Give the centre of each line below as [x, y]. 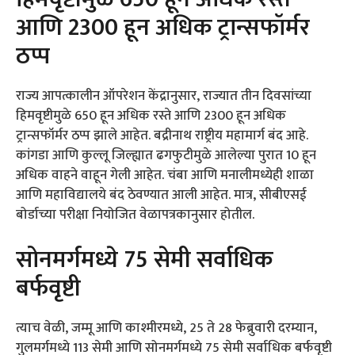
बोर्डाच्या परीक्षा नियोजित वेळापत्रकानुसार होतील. [135, 215]
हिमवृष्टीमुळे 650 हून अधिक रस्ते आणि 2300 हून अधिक [151, 116]
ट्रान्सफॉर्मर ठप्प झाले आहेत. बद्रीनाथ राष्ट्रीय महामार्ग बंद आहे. [162, 136]
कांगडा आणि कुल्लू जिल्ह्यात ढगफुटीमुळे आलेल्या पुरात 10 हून [166, 156]
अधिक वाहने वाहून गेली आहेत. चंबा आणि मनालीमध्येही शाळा [165, 176]
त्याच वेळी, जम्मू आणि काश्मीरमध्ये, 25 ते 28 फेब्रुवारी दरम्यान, [166, 328]
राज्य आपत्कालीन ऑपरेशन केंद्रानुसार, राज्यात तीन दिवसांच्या [164, 96]
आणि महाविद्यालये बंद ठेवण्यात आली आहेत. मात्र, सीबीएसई [161, 195]
